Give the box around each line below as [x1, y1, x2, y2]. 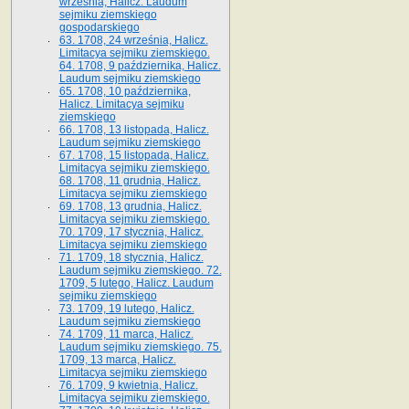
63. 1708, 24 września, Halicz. [58, 33, 208, 47]
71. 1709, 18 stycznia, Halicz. [58, 250, 204, 264]
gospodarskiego [58, 20, 140, 34]
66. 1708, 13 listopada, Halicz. [58, 122, 209, 136]
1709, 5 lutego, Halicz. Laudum [58, 276, 214, 289]
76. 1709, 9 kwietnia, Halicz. [58, 378, 198, 392]
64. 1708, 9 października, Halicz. [58, 58, 221, 72]
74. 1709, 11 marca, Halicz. [58, 327, 194, 341]
